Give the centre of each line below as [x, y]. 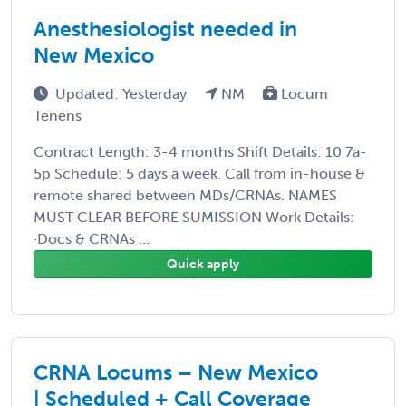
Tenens [58, 115]
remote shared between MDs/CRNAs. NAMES [185, 195]
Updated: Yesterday [123, 93]
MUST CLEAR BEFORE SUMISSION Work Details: [194, 217]
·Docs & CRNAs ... [92, 238]
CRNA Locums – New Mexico [176, 372]
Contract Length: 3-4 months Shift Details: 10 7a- [200, 151]
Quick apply [203, 264]
